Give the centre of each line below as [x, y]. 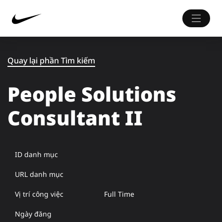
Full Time [119, 194]
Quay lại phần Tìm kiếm [51, 60]
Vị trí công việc [39, 194]
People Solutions [92, 94]
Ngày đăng [33, 214]
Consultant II [75, 118]
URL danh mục [39, 174]
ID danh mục [36, 154]
